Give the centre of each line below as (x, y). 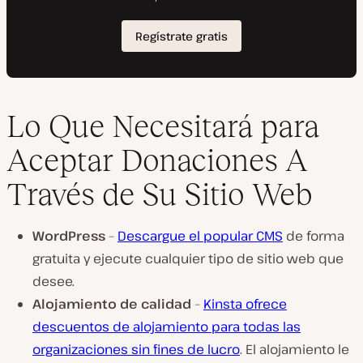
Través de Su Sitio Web (160, 194)
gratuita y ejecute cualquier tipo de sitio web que (188, 258)
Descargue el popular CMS (200, 235)
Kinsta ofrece (245, 303)
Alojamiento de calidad (112, 303)
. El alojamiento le (295, 349)
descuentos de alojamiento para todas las (167, 326)
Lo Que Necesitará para (163, 126)
